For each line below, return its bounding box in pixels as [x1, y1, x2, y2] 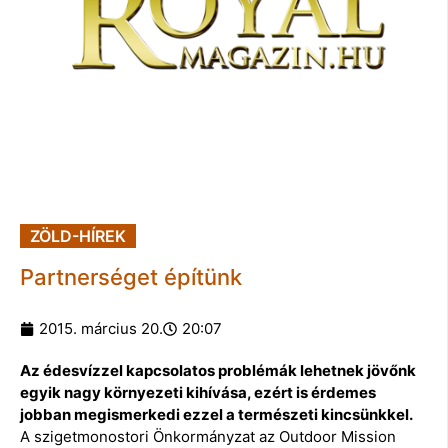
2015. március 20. [39, 318, 163, 338]
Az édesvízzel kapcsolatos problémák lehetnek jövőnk [20, 360, 416, 380]
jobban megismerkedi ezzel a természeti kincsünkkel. [20, 404, 413, 424]
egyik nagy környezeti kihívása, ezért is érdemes [20, 382, 376, 402]
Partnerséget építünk [20, 263, 242, 290]
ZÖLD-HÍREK [30, 225, 126, 246]
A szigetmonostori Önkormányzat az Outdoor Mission [20, 426, 396, 446]
